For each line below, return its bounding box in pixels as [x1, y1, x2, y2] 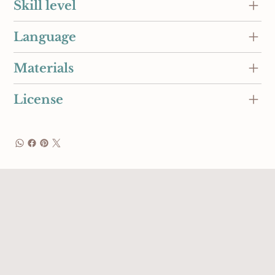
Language [14, 29, 77, 45]
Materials [14, 61, 74, 76]
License [14, 92, 64, 107]
